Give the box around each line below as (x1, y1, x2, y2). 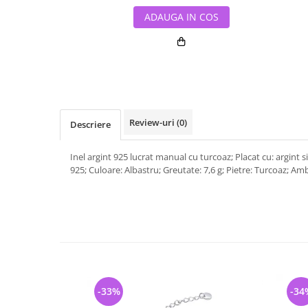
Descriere (70, 118, 111, 131)
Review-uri (129, 116, 177, 129)
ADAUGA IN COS (144, 10, 219, 23)
